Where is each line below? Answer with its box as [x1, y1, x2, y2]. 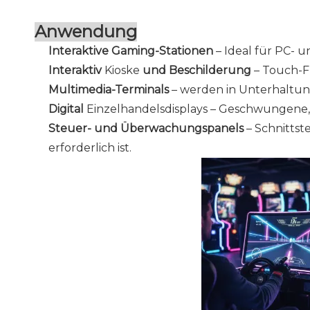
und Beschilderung [143, 64, 254, 77]
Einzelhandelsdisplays [86, 102, 210, 116]
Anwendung [35, 21, 137, 42]
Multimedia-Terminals [48, 83, 172, 96]
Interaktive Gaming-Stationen [48, 44, 216, 57]
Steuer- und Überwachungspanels [48, 122, 246, 135]
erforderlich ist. [48, 141, 131, 154]
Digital [48, 102, 86, 116]
